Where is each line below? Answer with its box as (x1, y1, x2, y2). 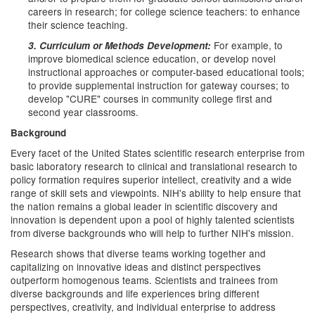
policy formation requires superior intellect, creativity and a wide (11, 172, 292, 186)
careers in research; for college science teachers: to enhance (28, 4, 300, 18)
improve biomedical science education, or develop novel (28, 51, 276, 65)
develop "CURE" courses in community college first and (28, 91, 272, 105)
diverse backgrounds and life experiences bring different (11, 286, 259, 300)
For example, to (214, 38, 283, 52)
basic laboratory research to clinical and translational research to (11, 159, 297, 173)
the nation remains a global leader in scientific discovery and (11, 199, 278, 213)
